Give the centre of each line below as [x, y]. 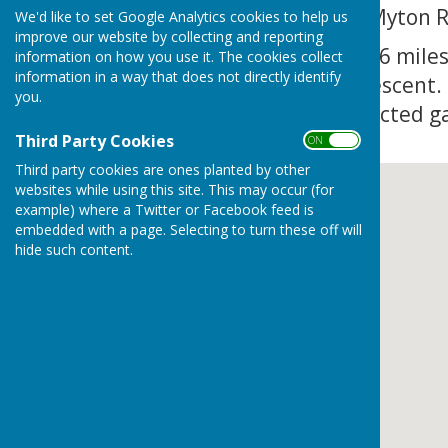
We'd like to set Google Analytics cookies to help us [181, 16]
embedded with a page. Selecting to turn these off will [188, 229]
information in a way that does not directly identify [178, 76]
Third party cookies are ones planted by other [162, 169]
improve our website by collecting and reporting [169, 36]
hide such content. [74, 249]
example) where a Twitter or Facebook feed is [164, 209]
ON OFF [330, 139]
